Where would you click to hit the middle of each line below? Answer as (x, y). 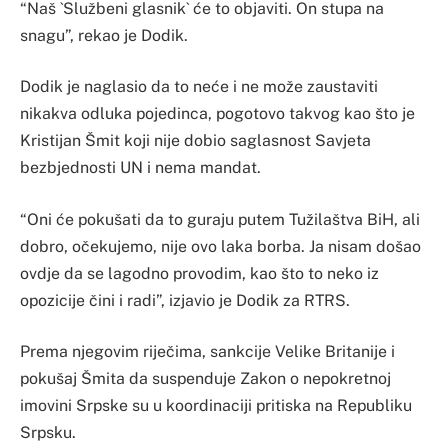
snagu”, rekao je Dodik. (104, 35)
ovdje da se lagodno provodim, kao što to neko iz (199, 273)
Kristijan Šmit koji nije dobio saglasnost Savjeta (195, 141)
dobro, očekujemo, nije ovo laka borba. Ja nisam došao (220, 246)
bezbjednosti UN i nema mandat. (140, 168)
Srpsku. (48, 433)
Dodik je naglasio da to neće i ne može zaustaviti (199, 87)
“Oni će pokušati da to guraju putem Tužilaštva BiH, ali (220, 219)
